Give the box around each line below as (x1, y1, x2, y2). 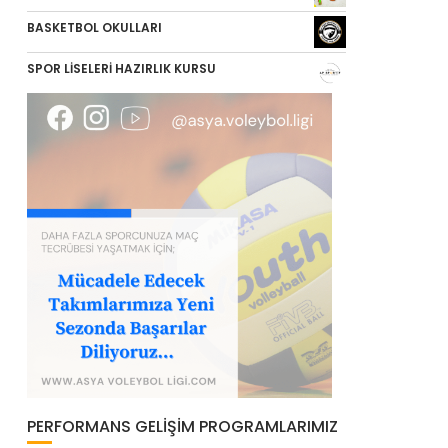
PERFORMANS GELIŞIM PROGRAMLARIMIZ (26, 415, 338, 439)
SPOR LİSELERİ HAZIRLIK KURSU (26, 60, 216, 78)
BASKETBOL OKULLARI (26, 19, 162, 37)
